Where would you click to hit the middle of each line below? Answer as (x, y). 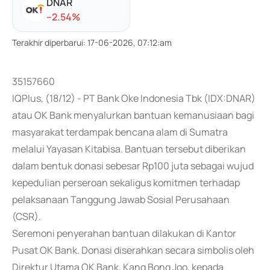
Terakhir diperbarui (48, 42)
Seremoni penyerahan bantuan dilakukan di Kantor (124, 233)
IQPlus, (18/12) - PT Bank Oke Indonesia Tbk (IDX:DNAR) (134, 98)
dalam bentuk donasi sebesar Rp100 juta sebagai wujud (133, 166)
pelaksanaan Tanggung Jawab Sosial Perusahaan (121, 199)
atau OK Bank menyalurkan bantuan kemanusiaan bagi (133, 115)
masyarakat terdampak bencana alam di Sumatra (120, 132)
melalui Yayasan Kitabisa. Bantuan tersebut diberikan (129, 149)
